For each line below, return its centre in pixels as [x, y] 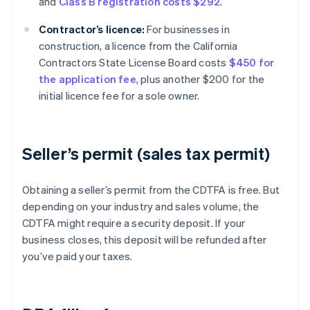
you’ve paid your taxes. [77, 256]
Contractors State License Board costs [134, 63]
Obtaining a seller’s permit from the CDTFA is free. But [151, 190]
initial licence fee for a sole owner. [119, 96]
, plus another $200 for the [200, 79]
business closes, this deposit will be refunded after [145, 240]
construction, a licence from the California [138, 46]
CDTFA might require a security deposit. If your [134, 223]
